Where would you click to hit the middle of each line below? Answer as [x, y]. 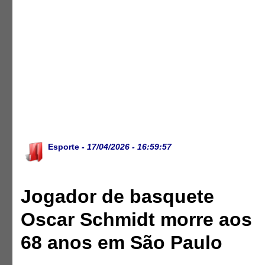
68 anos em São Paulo [122, 243]
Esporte [64, 147]
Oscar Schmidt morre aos [137, 220]
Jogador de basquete [118, 197]
